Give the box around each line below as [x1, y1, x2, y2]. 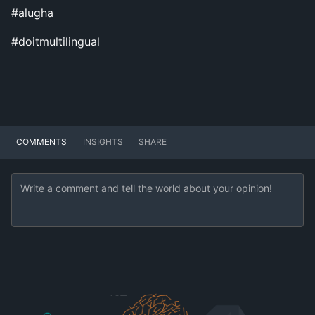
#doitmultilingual [11, 34, 100, 49]
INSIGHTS [82, 136, 123, 148]
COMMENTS [16, 136, 67, 148]
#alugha [11, 6, 53, 20]
